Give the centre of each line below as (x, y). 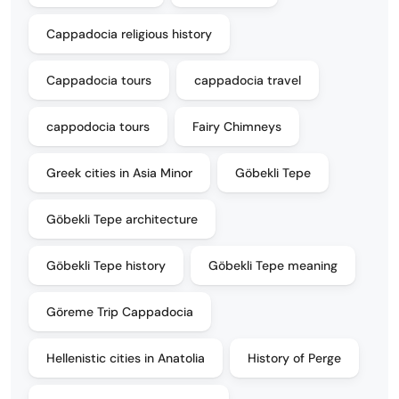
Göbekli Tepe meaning (273, 266)
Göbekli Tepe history (106, 266)
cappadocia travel (248, 81)
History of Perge (294, 358)
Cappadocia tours (99, 81)
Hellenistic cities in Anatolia (126, 358)
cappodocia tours (98, 127)
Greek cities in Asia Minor (119, 173)
